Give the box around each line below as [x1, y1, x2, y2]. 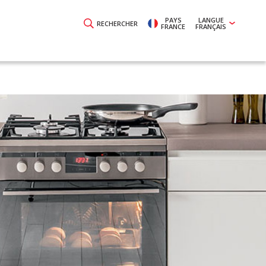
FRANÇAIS [195, 22, 226, 31]
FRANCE [161, 22, 185, 31]
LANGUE [198, 15, 224, 24]
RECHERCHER [97, 18, 138, 28]
